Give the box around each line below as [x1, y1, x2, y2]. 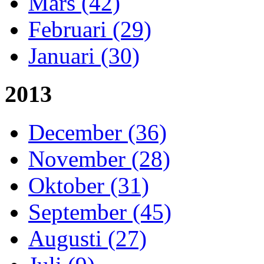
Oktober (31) [28, 172, 149, 198]
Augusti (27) [28, 225, 147, 251]
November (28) [28, 146, 170, 171]
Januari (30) [28, 43, 140, 69]
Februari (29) [28, 16, 151, 42]
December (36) [28, 119, 167, 145]
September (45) [28, 199, 171, 225]
